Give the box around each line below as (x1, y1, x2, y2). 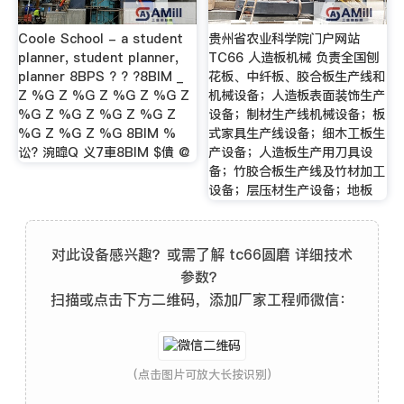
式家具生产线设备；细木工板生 (208, 124, 386, 142)
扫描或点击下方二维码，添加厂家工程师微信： (50, 289, 353, 309)
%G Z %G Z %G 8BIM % (17, 124, 176, 142)
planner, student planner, (17, 48, 179, 67)
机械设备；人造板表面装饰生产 (208, 86, 386, 105)
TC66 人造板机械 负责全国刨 (208, 48, 380, 67)
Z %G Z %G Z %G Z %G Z (17, 86, 189, 105)
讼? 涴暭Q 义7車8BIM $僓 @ (17, 142, 190, 161)
